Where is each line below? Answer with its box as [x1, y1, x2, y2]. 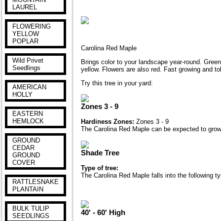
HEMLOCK [12, 117, 44, 125]
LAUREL [12, 3, 37, 11]
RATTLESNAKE [12, 178, 59, 185]
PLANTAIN [12, 185, 43, 193]
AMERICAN [12, 83, 46, 91]
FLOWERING [12, 23, 51, 30]
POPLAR [12, 37, 38, 45]
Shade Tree [81, 148, 119, 157]
